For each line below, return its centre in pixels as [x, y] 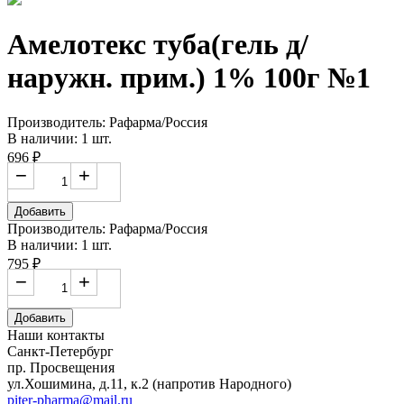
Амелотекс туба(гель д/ [158, 45]
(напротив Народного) [222, 383]
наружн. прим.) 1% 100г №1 [189, 78]
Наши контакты [56, 335]
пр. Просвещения [61, 367]
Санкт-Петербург [60, 351]
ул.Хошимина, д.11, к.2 [80, 383]
